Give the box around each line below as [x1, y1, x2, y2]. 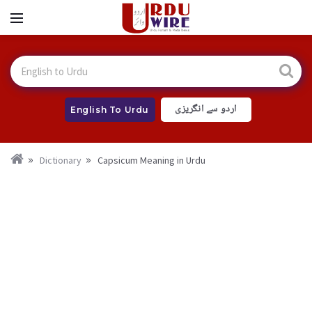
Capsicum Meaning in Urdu [97, 154, 205, 166]
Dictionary [40, 154, 81, 166]
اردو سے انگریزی [175, 101, 237, 118]
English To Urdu [70, 104, 149, 115]
